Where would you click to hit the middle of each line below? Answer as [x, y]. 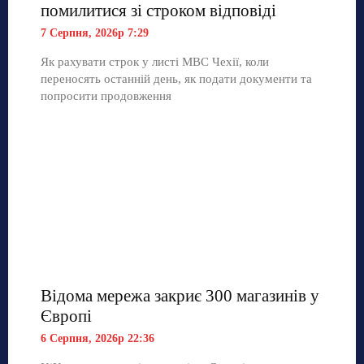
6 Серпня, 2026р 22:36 [97, 339]
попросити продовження [106, 96]
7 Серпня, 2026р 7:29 [95, 33]
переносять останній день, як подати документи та [176, 79]
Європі [66, 316]
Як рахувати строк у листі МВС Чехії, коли [155, 62]
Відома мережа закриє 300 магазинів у [180, 296]
